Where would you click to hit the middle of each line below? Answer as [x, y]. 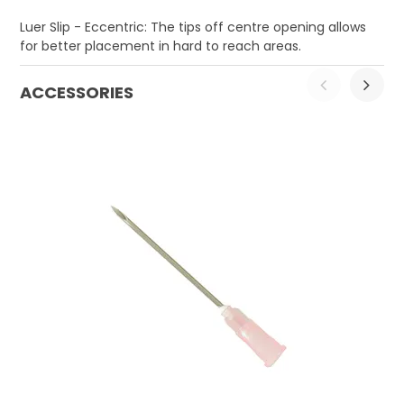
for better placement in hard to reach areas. [161, 46]
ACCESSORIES [77, 93]
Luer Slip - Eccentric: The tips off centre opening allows [193, 28]
